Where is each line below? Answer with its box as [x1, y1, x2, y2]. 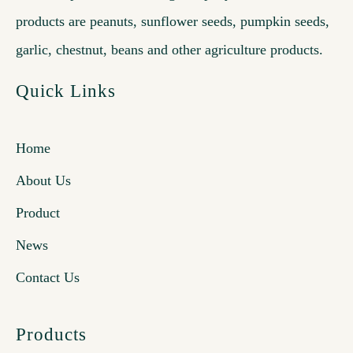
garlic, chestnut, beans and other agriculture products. [16, 42, 323, 58]
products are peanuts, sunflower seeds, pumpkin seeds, [16, 13, 329, 30]
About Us [16, 173, 71, 189]
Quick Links [16, 80, 116, 102]
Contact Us [16, 269, 80, 286]
